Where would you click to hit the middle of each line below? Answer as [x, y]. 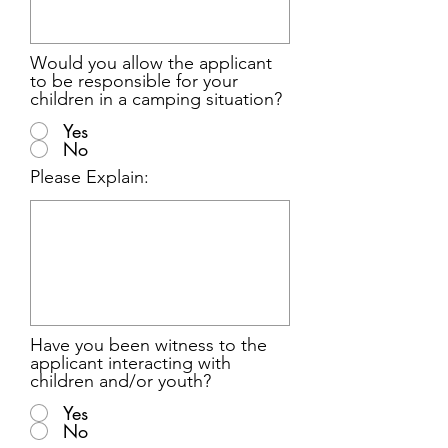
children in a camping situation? [156, 99]
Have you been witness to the [148, 345]
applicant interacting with [130, 363]
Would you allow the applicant [151, 63]
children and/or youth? [120, 381]
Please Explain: [89, 177]
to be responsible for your [134, 81]
